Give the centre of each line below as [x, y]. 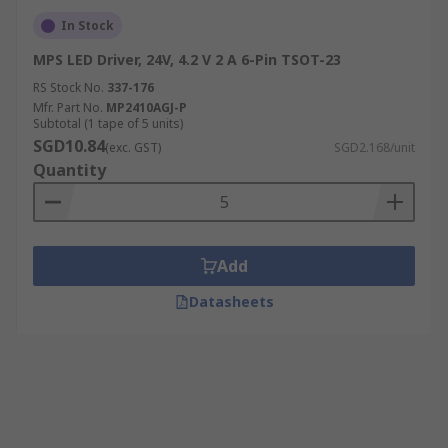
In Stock [87, 25]
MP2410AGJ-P [146, 107]
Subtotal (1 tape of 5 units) [108, 123]
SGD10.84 [69, 146]
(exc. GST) [133, 147]
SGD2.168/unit [374, 147]
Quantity [69, 170]
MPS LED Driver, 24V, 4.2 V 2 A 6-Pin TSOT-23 [187, 59]
